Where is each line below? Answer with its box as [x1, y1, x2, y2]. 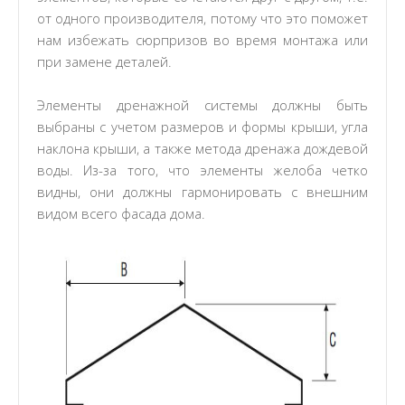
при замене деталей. [37, 52, 172, 71]
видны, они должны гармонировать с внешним [37, 183, 368, 201]
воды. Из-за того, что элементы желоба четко [37, 161, 368, 179]
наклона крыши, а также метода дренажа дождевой [37, 139, 368, 157]
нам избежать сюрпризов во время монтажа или [37, 31, 368, 49]
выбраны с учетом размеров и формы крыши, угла [37, 118, 368, 136]
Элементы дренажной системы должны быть [37, 96, 368, 114]
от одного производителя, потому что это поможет [37, 9, 368, 27]
